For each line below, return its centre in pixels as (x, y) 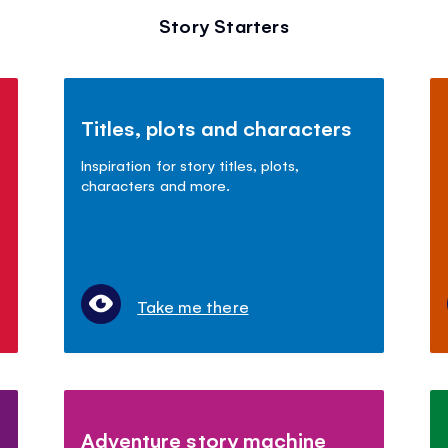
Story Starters (224, 24)
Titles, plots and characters (216, 127)
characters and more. (155, 184)
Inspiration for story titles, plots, (190, 164)
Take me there (193, 305)
